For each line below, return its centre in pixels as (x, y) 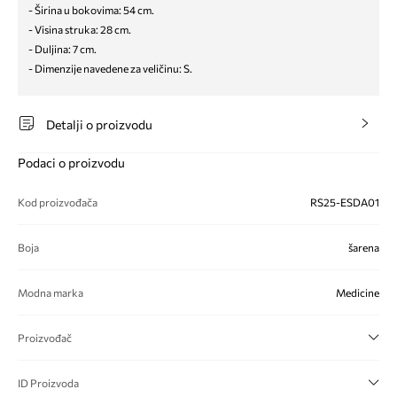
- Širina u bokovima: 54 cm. (91, 10)
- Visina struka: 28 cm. (80, 29)
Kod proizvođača (58, 202)
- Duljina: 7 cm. (62, 49)
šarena (364, 247)
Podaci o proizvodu (71, 163)
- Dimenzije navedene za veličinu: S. (110, 68)
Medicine (358, 292)
